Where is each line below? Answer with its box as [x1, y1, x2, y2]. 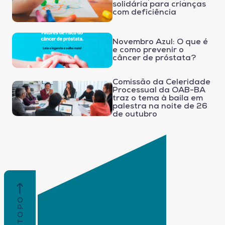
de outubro [113, 110, 157, 119]
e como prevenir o [113, 46, 184, 54]
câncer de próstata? [113, 54, 196, 62]
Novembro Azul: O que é [113, 38, 208, 46]
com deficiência [113, 8, 176, 17]
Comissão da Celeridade [113, 78, 210, 86]
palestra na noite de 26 [113, 102, 207, 110]
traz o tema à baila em [113, 94, 203, 102]
